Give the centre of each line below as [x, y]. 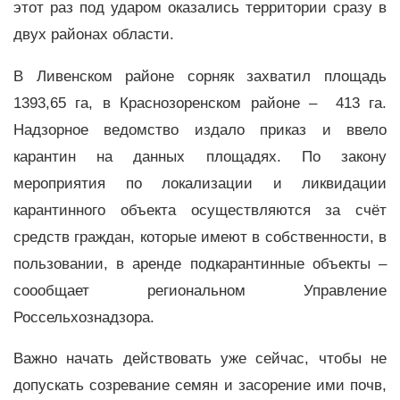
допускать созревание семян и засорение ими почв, [200, 386]
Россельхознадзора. [84, 317]
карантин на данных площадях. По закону [200, 156]
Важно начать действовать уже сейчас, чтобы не [200, 359]
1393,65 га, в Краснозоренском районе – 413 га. [200, 103]
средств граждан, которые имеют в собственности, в [200, 237]
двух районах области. [94, 34]
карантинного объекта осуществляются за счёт [200, 210]
